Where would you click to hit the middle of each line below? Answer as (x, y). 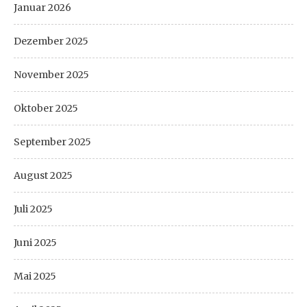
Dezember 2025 (51, 41)
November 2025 (51, 74)
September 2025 (52, 142)
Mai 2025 (35, 276)
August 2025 (43, 175)
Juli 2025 (33, 209)
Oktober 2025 (46, 108)
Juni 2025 (35, 242)
